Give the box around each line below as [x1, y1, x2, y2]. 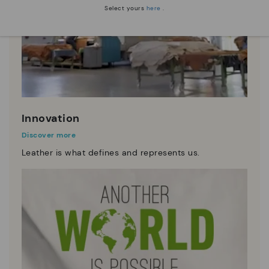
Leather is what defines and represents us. [21, 147, 200, 159]
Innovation [21, 111, 80, 126]
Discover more [21, 130, 76, 141]
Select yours [104, 4, 147, 12]
